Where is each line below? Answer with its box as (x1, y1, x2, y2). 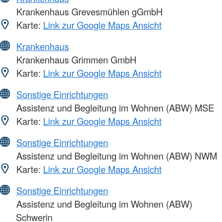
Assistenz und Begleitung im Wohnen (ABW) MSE (14, 101, 214, 114)
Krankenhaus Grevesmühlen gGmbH (14, 4, 163, 18)
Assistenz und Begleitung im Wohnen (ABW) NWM (14, 149, 217, 162)
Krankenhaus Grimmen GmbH (14, 53, 136, 66)
